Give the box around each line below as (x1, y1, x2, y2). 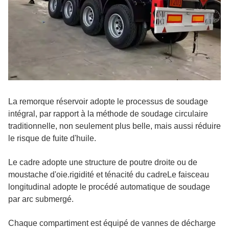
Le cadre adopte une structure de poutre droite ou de (8, 157, 197, 167)
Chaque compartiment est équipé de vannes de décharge (8, 218, 216, 227)
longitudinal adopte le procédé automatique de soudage (8, 182, 210, 191)
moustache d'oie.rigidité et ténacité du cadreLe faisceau (8, 170, 209, 179)
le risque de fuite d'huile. (8, 133, 96, 143)
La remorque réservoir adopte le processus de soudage (8, 97, 208, 106)
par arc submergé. (8, 194, 74, 203)
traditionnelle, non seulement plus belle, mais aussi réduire (8, 121, 221, 130)
